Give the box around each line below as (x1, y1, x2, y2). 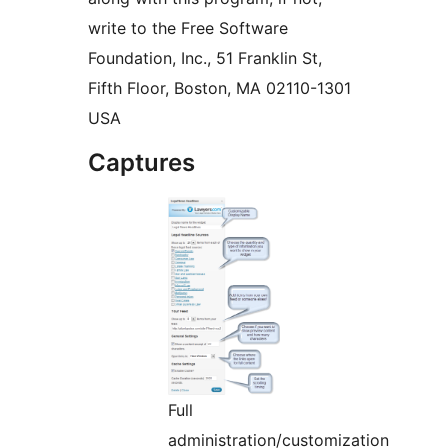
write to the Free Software (88, 18, 288, 39)
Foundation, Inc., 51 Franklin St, (88, 48, 322, 69)
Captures (88, 148, 195, 178)
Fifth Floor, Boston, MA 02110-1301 (88, 78, 351, 99)
